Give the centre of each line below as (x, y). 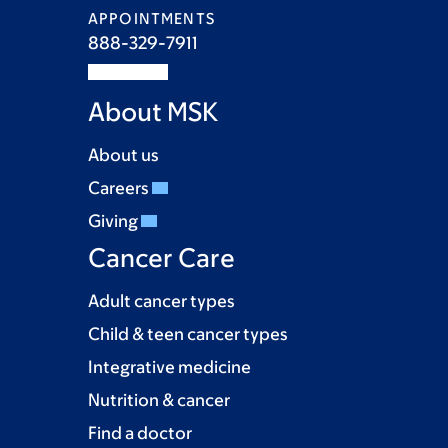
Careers (120, 188)
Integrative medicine (169, 367)
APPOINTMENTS (151, 18)
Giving (114, 221)
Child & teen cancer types (188, 334)
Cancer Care (161, 257)
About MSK (153, 111)
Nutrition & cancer (159, 400)
